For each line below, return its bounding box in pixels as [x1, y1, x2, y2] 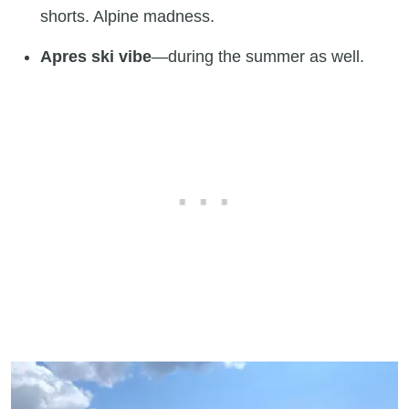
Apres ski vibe [40, 47, 152, 67]
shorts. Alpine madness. [40, 7, 215, 26]
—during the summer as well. [152, 47, 364, 67]
